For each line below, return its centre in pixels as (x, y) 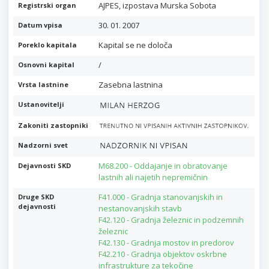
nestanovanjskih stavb (140, 209)
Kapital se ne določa (135, 45)
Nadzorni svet (43, 145)
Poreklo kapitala (47, 45)
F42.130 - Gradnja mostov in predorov (166, 243)
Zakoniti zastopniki (53, 125)
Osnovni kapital (46, 65)
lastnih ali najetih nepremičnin (153, 177)
